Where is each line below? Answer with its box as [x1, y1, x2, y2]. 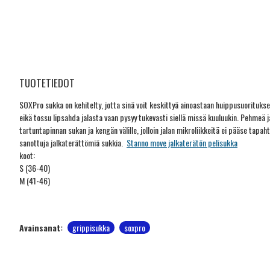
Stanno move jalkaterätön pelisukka [127, 136, 237, 149]
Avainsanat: [19, 221, 63, 234]
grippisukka [72, 221, 110, 234]
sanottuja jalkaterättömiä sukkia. [19, 136, 127, 149]
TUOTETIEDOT [19, 75, 75, 90]
